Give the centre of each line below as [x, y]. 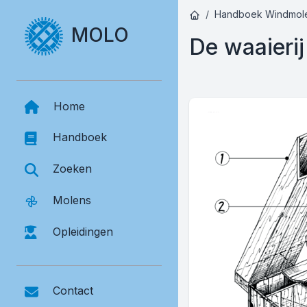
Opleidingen [83, 231]
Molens [72, 200]
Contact [73, 291]
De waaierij [247, 47]
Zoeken [72, 169]
